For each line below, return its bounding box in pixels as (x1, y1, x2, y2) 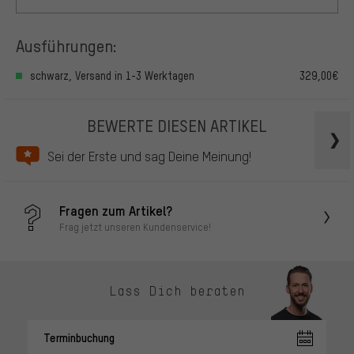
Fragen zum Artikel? (59, 201, 172, 219)
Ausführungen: (16, 34, 117, 56)
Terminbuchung (43, 330, 115, 346)
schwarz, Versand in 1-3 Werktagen (30, 68, 194, 82)
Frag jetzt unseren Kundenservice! (59, 220, 211, 233)
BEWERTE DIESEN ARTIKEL (87, 114, 267, 136)
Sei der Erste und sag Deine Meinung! (47, 148, 251, 165)
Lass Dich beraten (109, 282, 245, 299)
